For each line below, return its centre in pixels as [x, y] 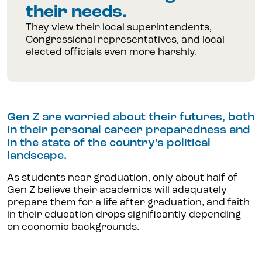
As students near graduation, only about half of [122, 178]
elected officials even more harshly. [111, 53]
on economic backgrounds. [73, 227]
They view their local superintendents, [119, 28]
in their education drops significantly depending [124, 215]
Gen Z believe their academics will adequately [117, 191]
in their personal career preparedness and [128, 131]
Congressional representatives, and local [125, 40]
